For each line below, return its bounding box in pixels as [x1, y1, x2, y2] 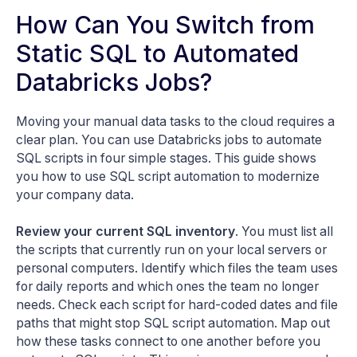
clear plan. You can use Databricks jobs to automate [16, 131, 322, 147]
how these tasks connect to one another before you [16, 333, 320, 349]
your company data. [16, 186, 134, 202]
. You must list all [235, 223, 333, 239]
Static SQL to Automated [16, 38, 299, 68]
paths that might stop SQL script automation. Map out [16, 315, 330, 331]
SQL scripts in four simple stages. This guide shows [16, 150, 316, 166]
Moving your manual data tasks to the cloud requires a [16, 113, 335, 129]
